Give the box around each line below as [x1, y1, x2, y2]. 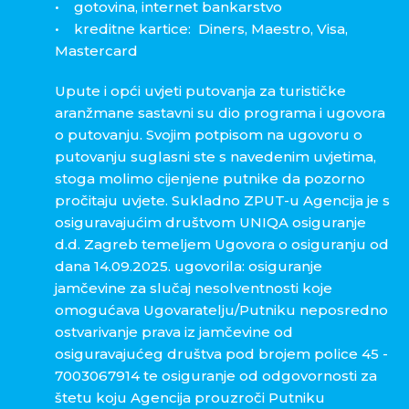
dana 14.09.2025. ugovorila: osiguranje [55, 257, 322, 276]
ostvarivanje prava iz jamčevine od [55, 323, 293, 341]
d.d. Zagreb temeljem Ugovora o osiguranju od [55, 236, 389, 254]
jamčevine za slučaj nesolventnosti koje [55, 279, 332, 298]
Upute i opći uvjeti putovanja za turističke [55, 82, 346, 100]
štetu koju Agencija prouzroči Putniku [55, 389, 325, 407]
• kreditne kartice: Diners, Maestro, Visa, [55, 20, 348, 38]
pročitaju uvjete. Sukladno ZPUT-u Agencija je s [55, 192, 390, 210]
